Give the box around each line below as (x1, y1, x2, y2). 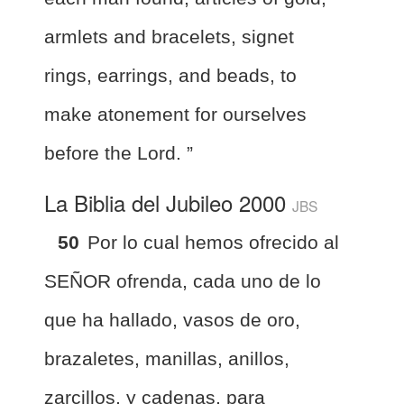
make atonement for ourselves (44, 103, 307, 124)
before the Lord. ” (44, 142, 193, 163)
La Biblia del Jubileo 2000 (44, 186, 292, 218)
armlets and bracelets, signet (44, 25, 294, 47)
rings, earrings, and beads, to (44, 64, 297, 86)
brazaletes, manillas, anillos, (44, 347, 289, 369)
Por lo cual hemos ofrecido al (87, 231, 339, 252)
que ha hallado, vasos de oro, (44, 308, 300, 330)
